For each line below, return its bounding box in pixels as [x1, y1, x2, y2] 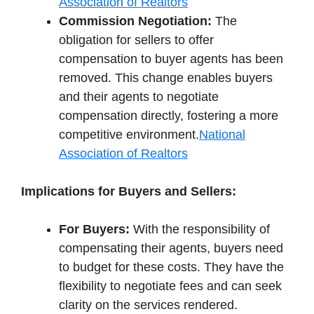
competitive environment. [59, 127, 199, 142]
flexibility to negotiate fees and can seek [59, 278, 282, 293]
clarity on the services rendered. [59, 297, 238, 312]
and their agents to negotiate [59, 89, 219, 104]
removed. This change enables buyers [59, 70, 273, 85]
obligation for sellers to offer [59, 32, 214, 47]
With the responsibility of [130, 221, 270, 236]
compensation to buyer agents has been [59, 51, 283, 66]
